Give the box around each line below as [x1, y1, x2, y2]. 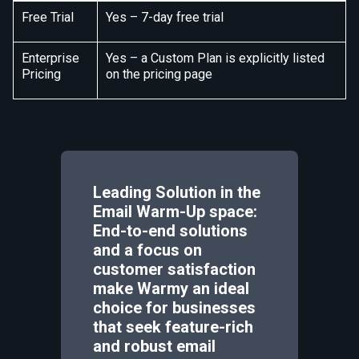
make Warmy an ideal [93, 279, 249, 298]
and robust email [93, 337, 216, 356]
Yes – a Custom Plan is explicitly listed [106, 50, 325, 66]
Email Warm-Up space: [93, 202, 257, 221]
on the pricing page [106, 67, 212, 82]
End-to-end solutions [93, 221, 248, 240]
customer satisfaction [93, 260, 256, 279]
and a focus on [93, 240, 202, 260]
